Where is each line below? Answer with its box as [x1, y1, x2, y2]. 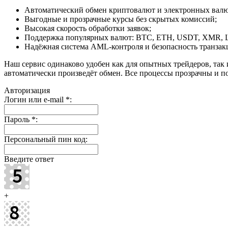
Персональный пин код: [4, 134, 88, 144]
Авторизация [4, 85, 50, 95]
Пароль [4, 115, 32, 124]
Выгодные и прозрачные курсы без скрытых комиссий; [24, 14, 217, 23]
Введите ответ [4, 154, 54, 163]
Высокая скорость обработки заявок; [24, 23, 151, 33]
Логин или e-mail [4, 95, 66, 104]
